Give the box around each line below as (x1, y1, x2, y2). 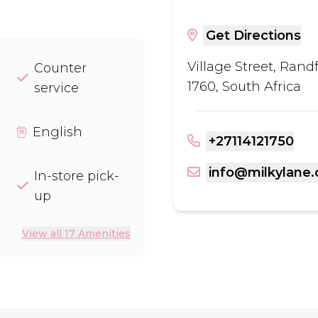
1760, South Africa (187, 79, 301, 94)
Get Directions (206, 28, 301, 43)
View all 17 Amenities (22, 227, 131, 240)
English (33, 124, 82, 140)
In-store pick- (34, 168, 119, 184)
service (34, 80, 79, 96)
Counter (34, 60, 87, 76)
